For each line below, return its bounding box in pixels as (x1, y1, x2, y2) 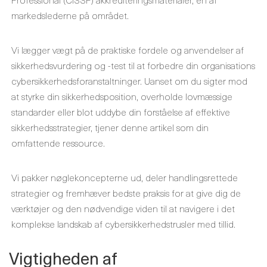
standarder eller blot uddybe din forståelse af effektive (11, 104, 230, 119)
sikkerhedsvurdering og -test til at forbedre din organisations (11, 58, 255, 72)
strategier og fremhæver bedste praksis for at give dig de (11, 185, 241, 200)
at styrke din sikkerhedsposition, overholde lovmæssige (11, 89, 232, 103)
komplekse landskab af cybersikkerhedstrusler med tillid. (11, 216, 235, 231)
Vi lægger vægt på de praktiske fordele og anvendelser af (11, 42, 244, 57)
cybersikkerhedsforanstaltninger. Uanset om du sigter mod (11, 73, 247, 88)
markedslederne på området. (11, 8, 129, 22)
